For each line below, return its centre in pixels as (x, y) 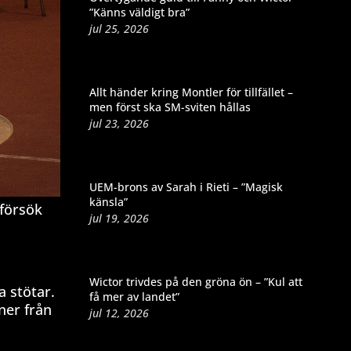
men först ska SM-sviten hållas (170, 107)
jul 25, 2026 (119, 28)
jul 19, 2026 (119, 218)
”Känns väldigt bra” (139, 12)
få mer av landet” (134, 296)
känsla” (108, 201)
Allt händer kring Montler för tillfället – (191, 92)
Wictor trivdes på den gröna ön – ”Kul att (195, 281)
